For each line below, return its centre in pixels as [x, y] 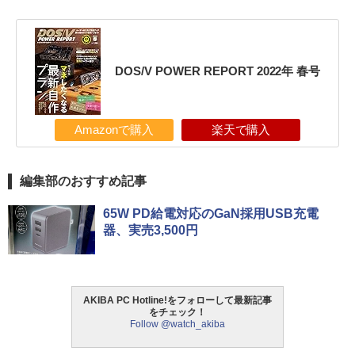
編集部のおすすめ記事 [83, 181]
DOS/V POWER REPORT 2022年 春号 [218, 71]
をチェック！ [177, 313]
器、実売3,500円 [151, 231]
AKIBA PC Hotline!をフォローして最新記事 [177, 301]
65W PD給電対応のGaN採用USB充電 [211, 214]
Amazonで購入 [114, 130]
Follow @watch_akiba [177, 324]
